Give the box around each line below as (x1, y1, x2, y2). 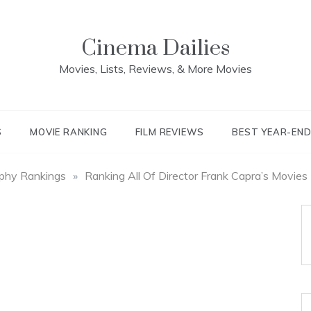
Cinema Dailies (81, 35, 230, 62)
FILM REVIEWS (135, 126, 205, 137)
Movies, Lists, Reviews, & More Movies (59, 62, 252, 76)
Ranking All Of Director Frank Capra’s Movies (85, 169, 308, 183)
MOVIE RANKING (30, 126, 108, 137)
